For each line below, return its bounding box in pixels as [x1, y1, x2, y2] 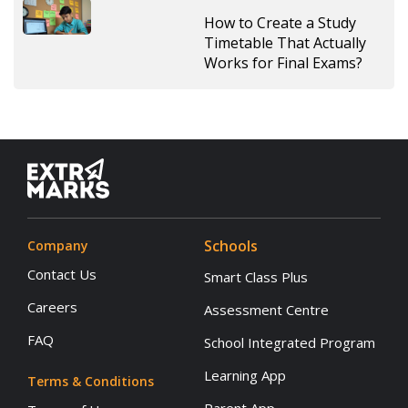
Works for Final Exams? [204, 53, 362, 74]
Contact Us [27, 265, 97, 284]
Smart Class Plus [204, 268, 308, 287]
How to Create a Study [204, 13, 356, 34]
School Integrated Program [204, 333, 375, 352]
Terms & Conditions [27, 372, 154, 391]
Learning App [204, 366, 286, 385]
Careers [27, 298, 77, 317]
